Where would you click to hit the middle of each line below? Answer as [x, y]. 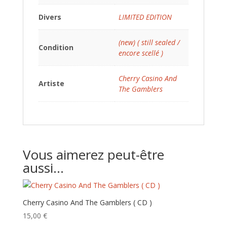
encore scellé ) [141, 53]
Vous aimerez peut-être [93, 155]
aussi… [43, 168]
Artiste [51, 83]
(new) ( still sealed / [149, 42]
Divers [50, 17]
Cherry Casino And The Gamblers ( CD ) [87, 202]
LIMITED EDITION [145, 17]
